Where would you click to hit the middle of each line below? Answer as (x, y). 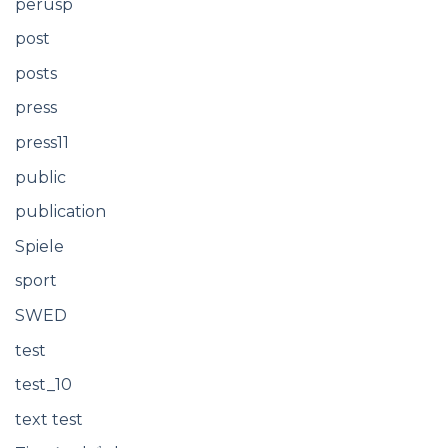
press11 (42, 143)
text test (49, 419)
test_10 (43, 385)
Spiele (39, 246)
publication (60, 212)
